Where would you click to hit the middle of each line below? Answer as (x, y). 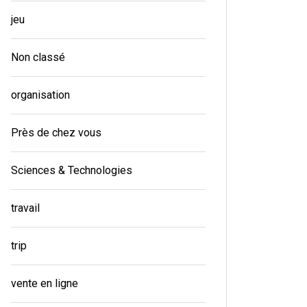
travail (25, 208)
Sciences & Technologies (71, 171)
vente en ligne (44, 284)
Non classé (38, 58)
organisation (40, 95)
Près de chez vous (56, 133)
